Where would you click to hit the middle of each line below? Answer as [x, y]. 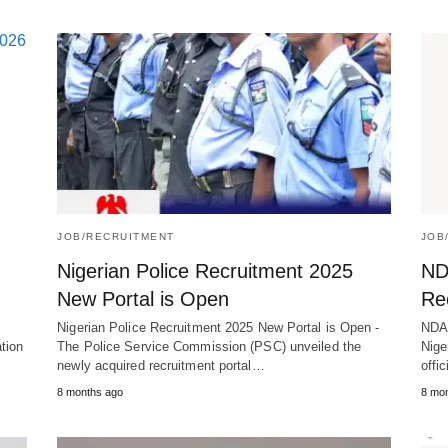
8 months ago [90, 392]
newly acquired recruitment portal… [161, 366]
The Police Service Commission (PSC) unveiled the [209, 347]
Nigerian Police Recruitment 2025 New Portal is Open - [218, 328]
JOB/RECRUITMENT [116, 237]
